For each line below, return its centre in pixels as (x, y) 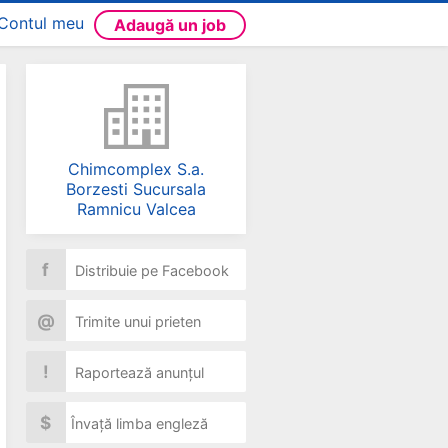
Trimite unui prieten (136, 321)
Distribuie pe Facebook (150, 270)
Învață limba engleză (139, 423)
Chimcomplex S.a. (136, 169)
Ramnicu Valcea (136, 209)
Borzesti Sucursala (136, 189)
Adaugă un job (170, 25)
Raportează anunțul (137, 372)
